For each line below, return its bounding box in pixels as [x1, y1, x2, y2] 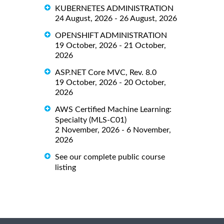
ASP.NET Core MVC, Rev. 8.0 [55, 68, 156, 76]
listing [55, 163, 76, 171]
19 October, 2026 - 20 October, [55, 78, 166, 86]
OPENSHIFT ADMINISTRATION [55, 31, 167, 39]
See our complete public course [55, 152, 165, 161]
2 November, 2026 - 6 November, [55, 125, 171, 134]
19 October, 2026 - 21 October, [55, 41, 166, 49]
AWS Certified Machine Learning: [55, 105, 171, 113]
